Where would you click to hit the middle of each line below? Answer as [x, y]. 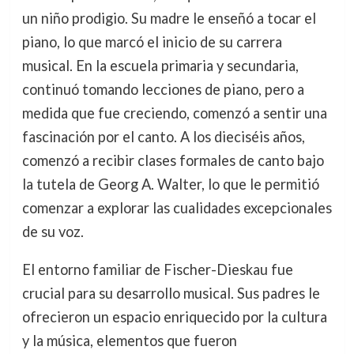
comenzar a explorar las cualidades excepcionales [177, 207]
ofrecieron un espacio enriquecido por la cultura [174, 316]
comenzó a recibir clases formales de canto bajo [173, 160]
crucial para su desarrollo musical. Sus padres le [171, 293]
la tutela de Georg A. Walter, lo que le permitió [170, 184]
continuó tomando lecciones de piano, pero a [163, 89]
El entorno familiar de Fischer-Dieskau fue [157, 269]
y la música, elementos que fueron [129, 340]
